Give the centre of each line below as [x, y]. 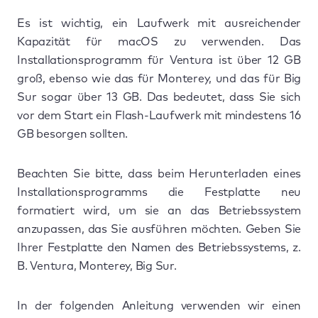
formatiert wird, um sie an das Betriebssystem [159, 210]
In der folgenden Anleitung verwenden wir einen [159, 306]
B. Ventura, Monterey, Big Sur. [97, 266]
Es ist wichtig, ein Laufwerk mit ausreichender [159, 23]
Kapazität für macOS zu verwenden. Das [159, 42]
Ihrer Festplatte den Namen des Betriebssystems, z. [159, 247]
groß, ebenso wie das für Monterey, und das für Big [159, 78]
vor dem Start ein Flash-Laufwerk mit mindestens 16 [159, 115]
